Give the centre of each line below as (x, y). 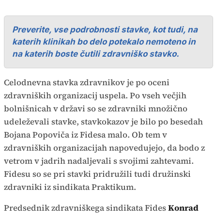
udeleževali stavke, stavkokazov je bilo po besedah (103, 122)
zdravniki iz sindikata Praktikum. (70, 187)
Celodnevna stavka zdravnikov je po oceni (87, 82)
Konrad (183, 208)
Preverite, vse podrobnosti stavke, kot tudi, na (105, 30)
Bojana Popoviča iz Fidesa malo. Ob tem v (85, 135)
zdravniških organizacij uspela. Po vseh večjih (95, 95)
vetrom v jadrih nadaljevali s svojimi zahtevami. (99, 161)
